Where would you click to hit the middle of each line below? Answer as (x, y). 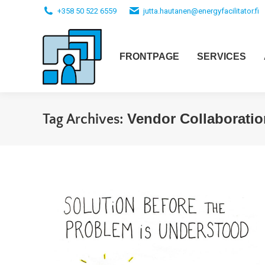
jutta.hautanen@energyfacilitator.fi (201, 11)
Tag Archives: (85, 119)
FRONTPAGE (149, 56)
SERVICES (222, 56)
